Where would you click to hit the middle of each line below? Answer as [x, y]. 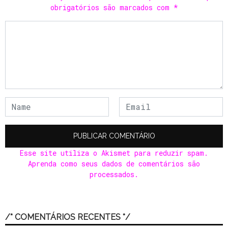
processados [112, 174]
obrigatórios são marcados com [112, 7]
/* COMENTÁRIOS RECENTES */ [68, 217]
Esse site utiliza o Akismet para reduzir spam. [114, 153]
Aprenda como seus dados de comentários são [114, 164]
